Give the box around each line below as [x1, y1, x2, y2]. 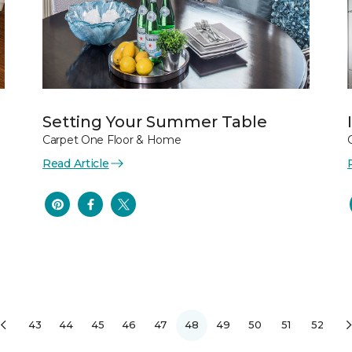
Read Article [42, 156, 109, 170]
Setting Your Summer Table [42, 112, 267, 131]
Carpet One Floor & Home [42, 132, 181, 147]
